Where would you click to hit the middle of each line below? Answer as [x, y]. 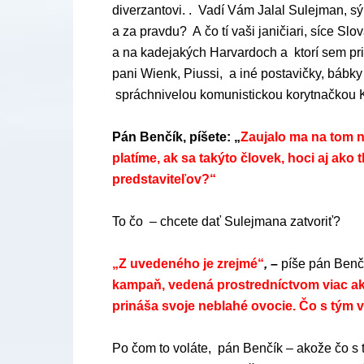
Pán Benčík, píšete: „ [176, 137]
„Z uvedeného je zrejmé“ [188, 264]
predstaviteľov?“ [164, 179]
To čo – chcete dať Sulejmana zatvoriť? [226, 221]
